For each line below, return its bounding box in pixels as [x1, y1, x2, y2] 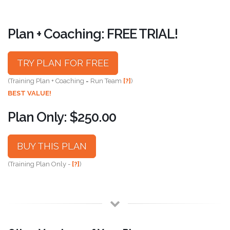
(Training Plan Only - [8, 160, 72, 168]
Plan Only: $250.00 [8, 109, 116, 125]
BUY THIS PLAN [17, 140, 87, 151]
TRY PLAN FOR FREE [17, 57, 109, 68]
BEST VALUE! [8, 89, 51, 97]
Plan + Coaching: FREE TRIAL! [8, 26, 178, 42]
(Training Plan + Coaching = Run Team [8, 76, 123, 85]
